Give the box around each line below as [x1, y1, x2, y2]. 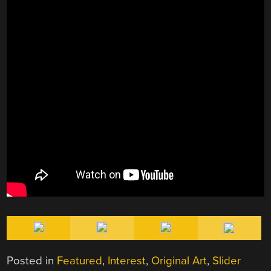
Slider [212, 254, 241, 268]
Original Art [151, 254, 207, 268]
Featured [57, 254, 103, 268]
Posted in [7, 254, 57, 268]
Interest [108, 254, 146, 268]
